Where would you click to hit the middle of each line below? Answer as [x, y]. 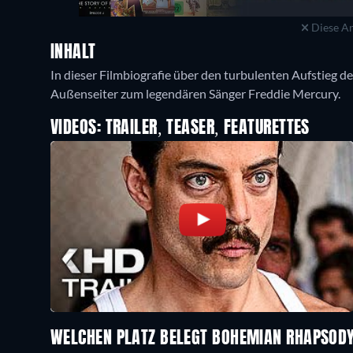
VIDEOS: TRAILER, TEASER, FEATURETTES [180, 128]
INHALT [73, 53]
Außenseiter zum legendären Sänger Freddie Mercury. [195, 93]
